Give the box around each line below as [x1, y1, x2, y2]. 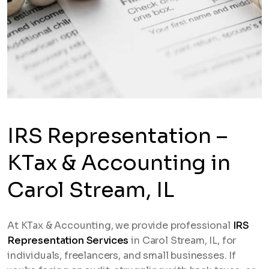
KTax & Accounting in [7, 150, 231, 176]
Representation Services [7, 234, 129, 247]
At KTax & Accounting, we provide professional [7, 219, 233, 232]
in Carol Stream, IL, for [128, 234, 237, 247]
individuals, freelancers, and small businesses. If [7, 249, 236, 262]
